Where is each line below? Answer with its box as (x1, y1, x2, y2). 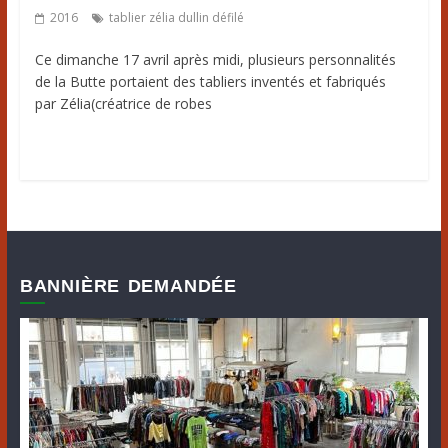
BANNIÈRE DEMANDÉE (19, 276, 237, 297)
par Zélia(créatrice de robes (34, 94, 212, 114)
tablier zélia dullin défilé (108, 9, 244, 27)
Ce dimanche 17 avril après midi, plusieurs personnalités (34, 50, 396, 70)
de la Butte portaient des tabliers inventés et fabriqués (34, 72, 386, 92)
